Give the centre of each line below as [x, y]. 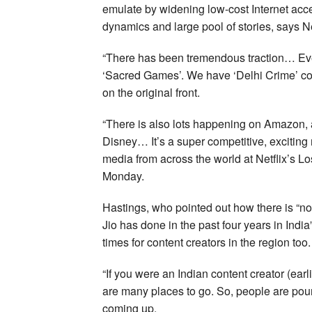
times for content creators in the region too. [206, 242]
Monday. [123, 176]
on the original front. [151, 93]
